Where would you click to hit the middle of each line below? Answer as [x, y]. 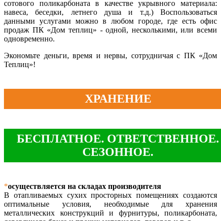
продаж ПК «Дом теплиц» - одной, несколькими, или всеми [110, 30]
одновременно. [30, 38]
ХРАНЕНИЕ [118, 98]
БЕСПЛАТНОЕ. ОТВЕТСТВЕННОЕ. [118, 138]
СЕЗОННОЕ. [118, 152]
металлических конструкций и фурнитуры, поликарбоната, [110, 213]
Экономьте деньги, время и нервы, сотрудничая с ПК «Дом [110, 55]
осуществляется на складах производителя [85, 186]
